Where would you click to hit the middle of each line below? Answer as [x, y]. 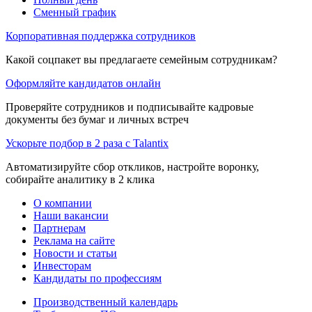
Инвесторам [62, 265]
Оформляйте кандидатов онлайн [83, 83]
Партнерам [60, 228]
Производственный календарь [106, 302]
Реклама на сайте [74, 240]
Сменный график [75, 12]
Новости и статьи [75, 253]
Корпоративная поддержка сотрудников [101, 36]
